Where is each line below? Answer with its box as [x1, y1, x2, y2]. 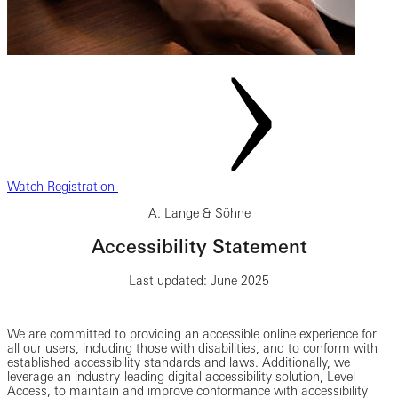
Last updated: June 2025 [129, 273, 269, 288]
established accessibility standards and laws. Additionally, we [7, 354, 350, 370]
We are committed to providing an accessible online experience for [7, 326, 377, 341]
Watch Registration [7, 179, 118, 194]
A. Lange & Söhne [147, 206, 251, 220]
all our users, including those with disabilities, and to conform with [7, 340, 378, 355]
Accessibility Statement [91, 235, 307, 259]
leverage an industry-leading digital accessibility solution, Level [7, 369, 355, 384]
